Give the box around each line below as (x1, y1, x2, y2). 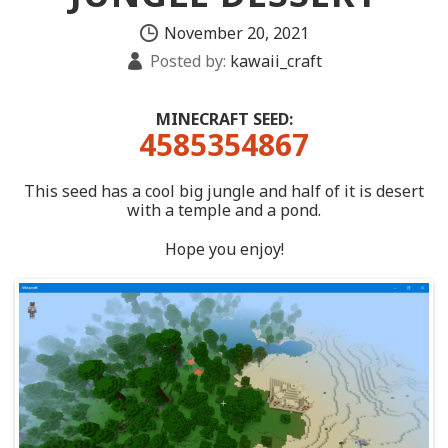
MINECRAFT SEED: (155, 108, 293, 130)
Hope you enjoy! (164, 238, 284, 260)
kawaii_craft (226, 50, 322, 72)
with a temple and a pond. (127, 199, 321, 221)
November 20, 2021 (163, 22, 309, 44)
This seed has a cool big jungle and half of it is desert (24, 180, 424, 202)
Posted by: (150, 50, 226, 72)
